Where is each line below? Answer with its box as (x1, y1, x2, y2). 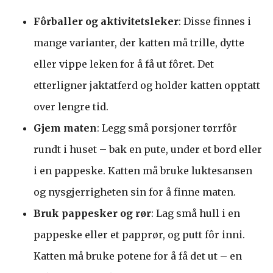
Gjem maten (34, 122, 97, 134)
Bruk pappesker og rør (34, 207, 151, 219)
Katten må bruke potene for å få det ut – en (34, 250, 242, 262)
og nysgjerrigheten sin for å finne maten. (34, 186, 236, 198)
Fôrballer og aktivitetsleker (34, 15, 179, 27)
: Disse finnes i (179, 15, 251, 27)
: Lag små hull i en (151, 207, 240, 219)
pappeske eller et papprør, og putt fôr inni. (34, 229, 245, 241)
